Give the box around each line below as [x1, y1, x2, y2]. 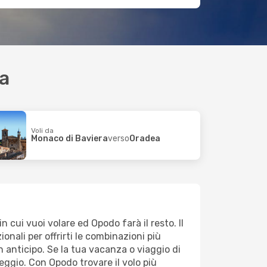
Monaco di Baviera [30, 133, 108, 144]
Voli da [30, 126, 54, 135]
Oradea [129, 133, 160, 144]
